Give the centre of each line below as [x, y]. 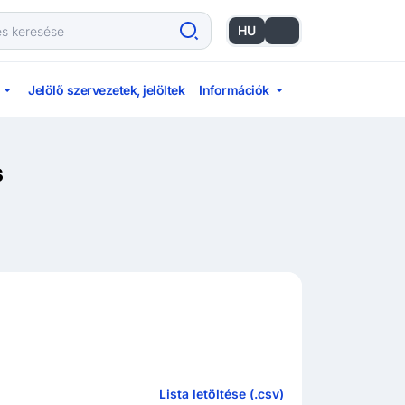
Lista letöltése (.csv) [221, 394]
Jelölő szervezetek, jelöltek [107, 89]
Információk [234, 89]
